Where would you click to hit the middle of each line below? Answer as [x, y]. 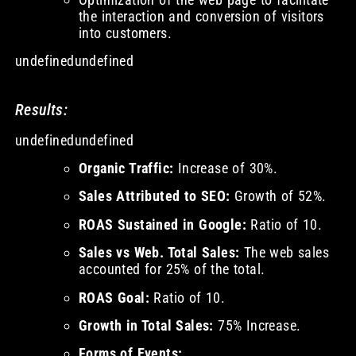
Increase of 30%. [226, 168]
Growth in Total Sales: [146, 326]
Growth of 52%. [278, 196]
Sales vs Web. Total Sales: [159, 253]
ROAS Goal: [114, 297]
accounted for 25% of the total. [172, 269]
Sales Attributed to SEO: [154, 196]
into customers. [125, 33]
